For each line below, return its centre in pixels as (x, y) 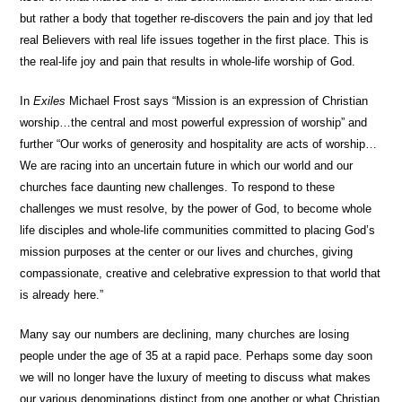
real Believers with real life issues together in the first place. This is (195, 40)
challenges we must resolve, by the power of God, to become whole (196, 209)
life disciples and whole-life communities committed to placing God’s (198, 230)
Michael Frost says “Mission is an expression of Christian (217, 101)
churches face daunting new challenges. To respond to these (178, 187)
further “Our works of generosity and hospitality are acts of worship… (199, 144)
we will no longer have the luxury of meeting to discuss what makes (196, 377)
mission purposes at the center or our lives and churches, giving (187, 252)
